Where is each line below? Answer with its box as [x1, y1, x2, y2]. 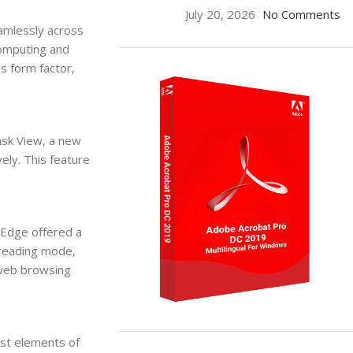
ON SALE [166, 331, 214, 347]
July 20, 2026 [184, 6, 255, 22]
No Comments [262, 6, 340, 22]
